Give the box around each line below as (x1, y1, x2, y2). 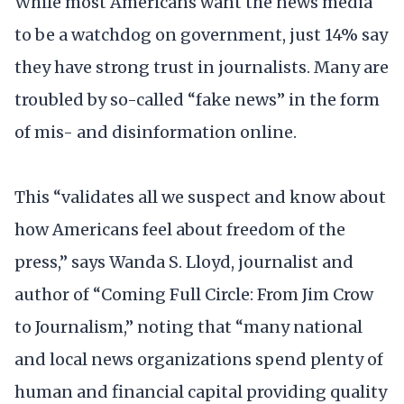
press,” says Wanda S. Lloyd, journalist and (14, 251, 353, 272)
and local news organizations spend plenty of (14, 348, 383, 370)
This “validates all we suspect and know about (14, 186, 386, 207)
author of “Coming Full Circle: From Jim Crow (14, 283, 373, 305)
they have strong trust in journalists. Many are (14, 57, 389, 78)
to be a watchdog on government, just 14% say (14, 24, 388, 46)
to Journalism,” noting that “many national (14, 316, 363, 337)
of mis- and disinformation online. (14, 122, 297, 143)
